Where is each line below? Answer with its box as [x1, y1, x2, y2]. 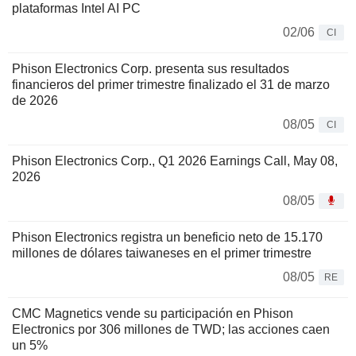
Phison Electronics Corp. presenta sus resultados [12, 61, 289, 75]
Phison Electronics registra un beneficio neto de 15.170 [12, 230, 323, 244]
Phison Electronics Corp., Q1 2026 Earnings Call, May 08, [12, 153, 338, 168]
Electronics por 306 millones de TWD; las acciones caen [12, 322, 330, 336]
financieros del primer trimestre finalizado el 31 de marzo [12, 77, 330, 91]
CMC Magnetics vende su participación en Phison [12, 306, 293, 320]
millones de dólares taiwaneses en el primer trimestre [12, 246, 311, 260]
